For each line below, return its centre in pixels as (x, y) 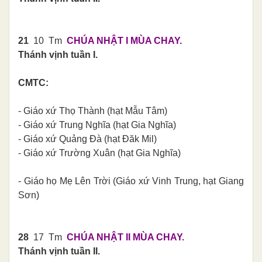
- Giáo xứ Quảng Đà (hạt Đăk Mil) (87, 139)
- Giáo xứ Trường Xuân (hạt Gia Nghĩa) (99, 153)
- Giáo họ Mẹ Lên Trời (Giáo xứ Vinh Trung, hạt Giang (131, 181)
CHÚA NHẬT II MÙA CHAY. (125, 237)
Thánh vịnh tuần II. (59, 251)
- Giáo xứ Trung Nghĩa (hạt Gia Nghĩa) (97, 125)
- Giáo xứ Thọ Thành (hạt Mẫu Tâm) (93, 111)
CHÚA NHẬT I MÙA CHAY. (124, 40)
